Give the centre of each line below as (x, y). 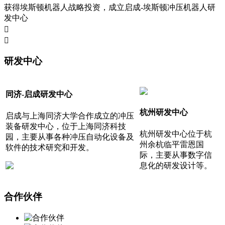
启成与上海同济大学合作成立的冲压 (70, 116)
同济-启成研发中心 (39, 94)
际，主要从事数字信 (176, 155)
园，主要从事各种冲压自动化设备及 (70, 137)
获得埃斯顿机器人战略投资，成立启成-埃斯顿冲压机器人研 (110, 7)
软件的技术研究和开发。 (50, 147)
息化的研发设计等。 (176, 165)
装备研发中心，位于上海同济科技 (66, 126)
